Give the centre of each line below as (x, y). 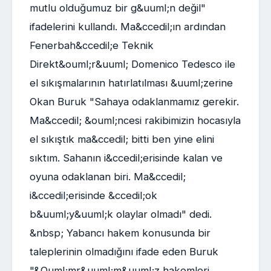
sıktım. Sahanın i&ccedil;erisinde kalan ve (126, 158)
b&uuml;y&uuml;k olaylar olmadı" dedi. (120, 214)
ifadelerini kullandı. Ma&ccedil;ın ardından (127, 27)
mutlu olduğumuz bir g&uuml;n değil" (117, 8)
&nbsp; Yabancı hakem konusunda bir (120, 233)
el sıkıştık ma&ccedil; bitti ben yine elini (122, 139)
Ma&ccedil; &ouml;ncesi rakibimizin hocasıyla (135, 121)
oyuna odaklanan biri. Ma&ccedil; (107, 177)
